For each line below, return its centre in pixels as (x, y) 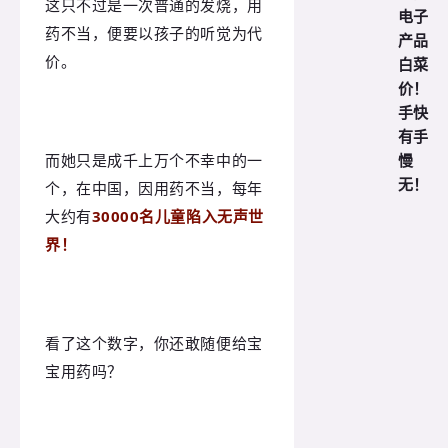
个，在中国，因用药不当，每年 (154, 187)
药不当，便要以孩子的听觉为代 (154, 32)
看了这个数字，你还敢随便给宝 (154, 343)
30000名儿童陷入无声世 (177, 215)
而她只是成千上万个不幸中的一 (154, 159)
